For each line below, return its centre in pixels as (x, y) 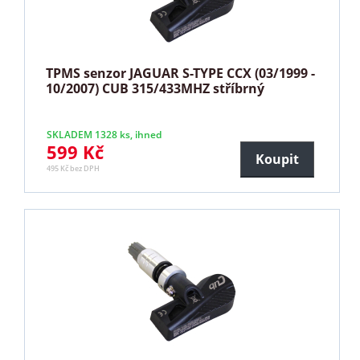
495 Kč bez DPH (74, 168)
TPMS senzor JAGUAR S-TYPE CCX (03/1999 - (181, 73)
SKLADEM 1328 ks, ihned (104, 134)
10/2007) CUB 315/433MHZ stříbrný (155, 88)
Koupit (277, 159)
